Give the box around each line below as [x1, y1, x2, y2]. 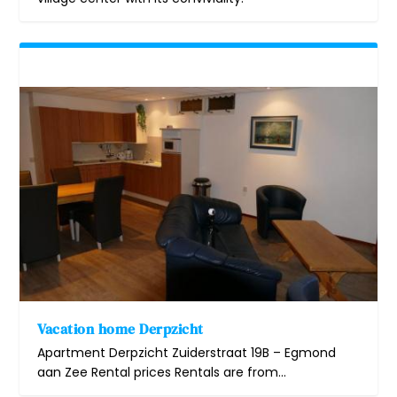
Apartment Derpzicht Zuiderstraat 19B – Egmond [37, 344, 337, 362]
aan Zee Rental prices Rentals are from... [37, 363, 287, 382]
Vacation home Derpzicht [37, 319, 204, 339]
